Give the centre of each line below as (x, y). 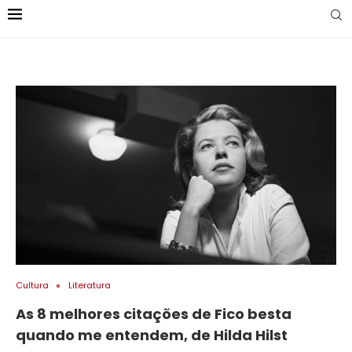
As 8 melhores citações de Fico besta (154, 314)
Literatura (90, 286)
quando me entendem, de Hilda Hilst (152, 335)
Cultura (32, 286)
